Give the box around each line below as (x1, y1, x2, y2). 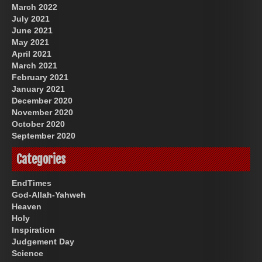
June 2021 (12, 25, 53, 35)
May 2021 (12, 37, 49, 47)
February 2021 (12, 72, 68, 82)
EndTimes (12, 178, 51, 188)
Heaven (12, 201, 42, 211)
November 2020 (12, 107, 73, 117)
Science (12, 248, 43, 258)
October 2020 (12, 119, 65, 129)
